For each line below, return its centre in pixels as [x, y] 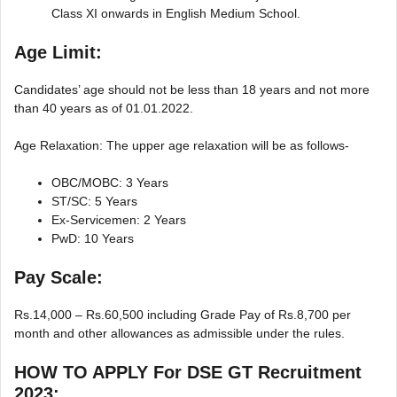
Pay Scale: [58, 277]
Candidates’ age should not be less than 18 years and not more [192, 89]
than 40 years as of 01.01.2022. [104, 108]
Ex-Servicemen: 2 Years [119, 219]
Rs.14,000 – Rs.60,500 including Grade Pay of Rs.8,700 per [183, 314]
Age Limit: [58, 52]
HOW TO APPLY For [101, 372]
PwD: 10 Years [93, 238]
